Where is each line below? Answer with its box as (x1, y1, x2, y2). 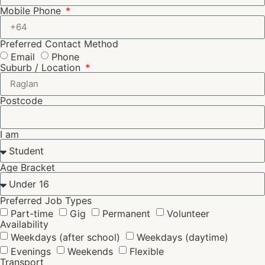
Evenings (11, 245, 51, 257)
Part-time (11, 207, 53, 219)
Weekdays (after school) (11, 231, 120, 243)
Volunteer (167, 207, 209, 219)
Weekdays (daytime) (137, 231, 228, 243)
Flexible (130, 245, 164, 257)
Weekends (67, 245, 113, 257)
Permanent (102, 207, 150, 219)
